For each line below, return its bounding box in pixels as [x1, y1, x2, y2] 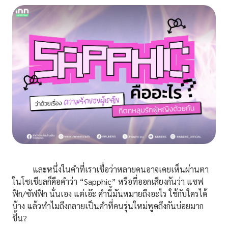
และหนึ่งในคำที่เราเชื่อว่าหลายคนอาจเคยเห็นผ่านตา [12, 164, 209, 175]
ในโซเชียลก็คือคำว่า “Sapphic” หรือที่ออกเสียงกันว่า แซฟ [12, 176, 204, 187]
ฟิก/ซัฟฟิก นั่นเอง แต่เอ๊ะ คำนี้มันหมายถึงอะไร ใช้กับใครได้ [12, 188, 207, 199]
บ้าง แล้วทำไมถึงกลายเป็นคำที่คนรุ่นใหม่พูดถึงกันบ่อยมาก [12, 201, 204, 212]
